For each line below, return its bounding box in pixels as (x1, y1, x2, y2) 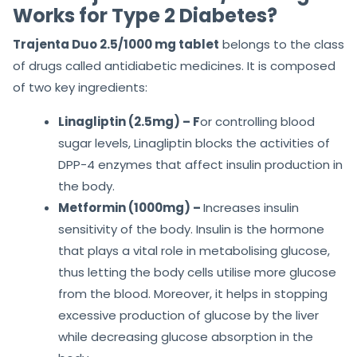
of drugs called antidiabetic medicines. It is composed (13, 57, 335, 75)
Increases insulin (203, 199, 299, 217)
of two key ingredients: (13, 79, 147, 96)
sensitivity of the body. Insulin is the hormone (58, 221, 324, 238)
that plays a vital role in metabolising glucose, (58, 242, 330, 260)
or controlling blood (200, 113, 315, 131)
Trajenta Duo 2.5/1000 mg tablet (13, 36, 219, 53)
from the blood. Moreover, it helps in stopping (58, 285, 328, 303)
